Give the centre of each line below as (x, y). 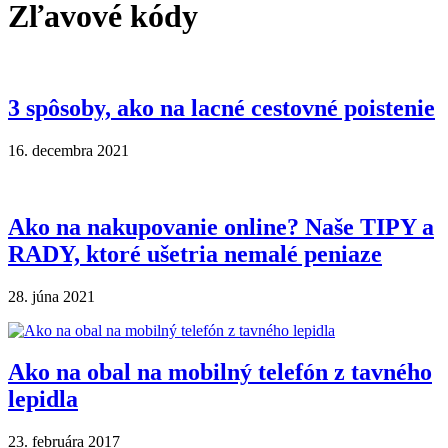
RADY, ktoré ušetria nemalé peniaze (195, 253)
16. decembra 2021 (68, 150)
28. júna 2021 (51, 296)
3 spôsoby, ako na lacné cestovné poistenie (221, 107)
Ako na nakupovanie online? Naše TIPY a (221, 226)
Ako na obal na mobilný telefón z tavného (220, 372)
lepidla (43, 399)
